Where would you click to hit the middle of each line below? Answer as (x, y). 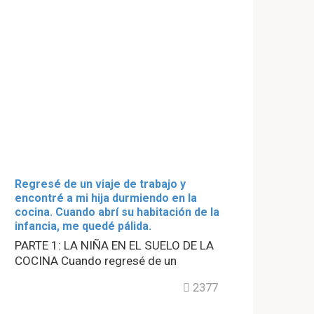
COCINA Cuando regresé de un (96, 261)
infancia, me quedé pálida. (83, 226)
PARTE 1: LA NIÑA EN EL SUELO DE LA (114, 246)
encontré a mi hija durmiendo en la (106, 198)
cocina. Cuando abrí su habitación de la (117, 212)
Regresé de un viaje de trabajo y (100, 184)
